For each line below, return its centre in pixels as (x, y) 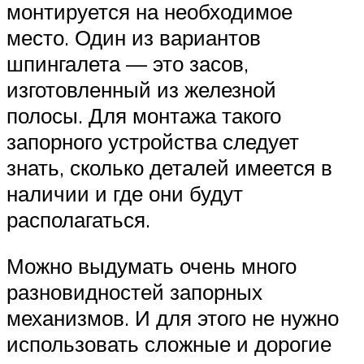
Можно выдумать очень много (152, 266)
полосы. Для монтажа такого (144, 115)
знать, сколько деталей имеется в (169, 167)
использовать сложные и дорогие (169, 344)
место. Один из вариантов (134, 37)
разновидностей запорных (134, 292)
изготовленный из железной (141, 89)
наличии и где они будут (125, 193)
